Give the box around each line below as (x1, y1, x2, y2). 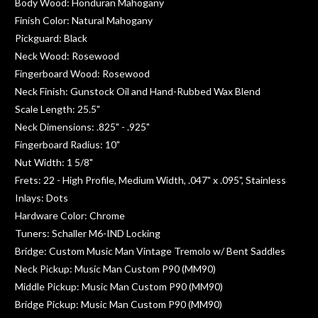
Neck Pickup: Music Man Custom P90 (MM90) (15, 262, 216, 275)
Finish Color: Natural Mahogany (15, 13, 153, 26)
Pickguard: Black (15, 31, 87, 44)
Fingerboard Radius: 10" (15, 138, 120, 150)
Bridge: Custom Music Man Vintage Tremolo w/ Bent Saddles (15, 244, 285, 257)
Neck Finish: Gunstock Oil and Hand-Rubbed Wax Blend (15, 84, 261, 97)
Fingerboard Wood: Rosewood (15, 67, 150, 79)
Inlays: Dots (15, 191, 68, 204)
